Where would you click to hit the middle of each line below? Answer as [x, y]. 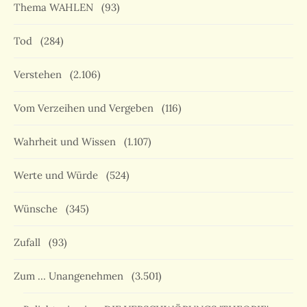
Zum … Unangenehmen [71, 276]
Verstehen [40, 75]
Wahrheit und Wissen [67, 142]
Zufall [30, 243]
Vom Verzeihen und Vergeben [86, 108]
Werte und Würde [59, 175]
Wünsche [38, 209]
